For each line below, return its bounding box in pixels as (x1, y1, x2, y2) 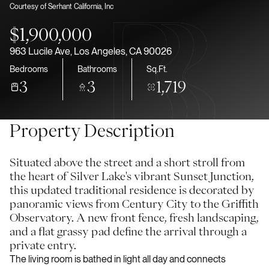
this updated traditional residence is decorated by (10, 184, 255, 195)
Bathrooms (77, 64, 117, 74)
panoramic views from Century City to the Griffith (10, 198, 259, 209)
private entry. (10, 240, 76, 250)
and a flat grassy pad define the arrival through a (10, 226, 247, 237)
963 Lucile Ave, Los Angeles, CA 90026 (10, 46, 172, 57)
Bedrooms (10, 64, 48, 74)
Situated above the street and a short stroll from (10, 157, 245, 168)
